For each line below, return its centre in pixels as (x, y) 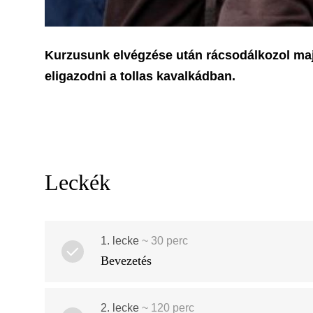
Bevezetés (126, 260)
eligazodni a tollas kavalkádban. (142, 76)
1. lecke (120, 240)
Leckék (78, 182)
